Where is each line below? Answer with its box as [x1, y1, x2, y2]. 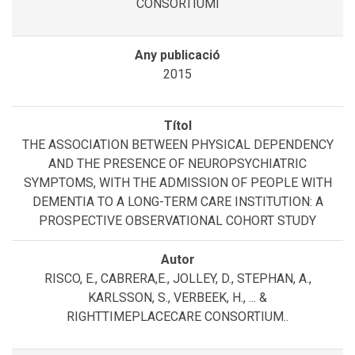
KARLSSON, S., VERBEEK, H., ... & [88, 289, 267, 305]
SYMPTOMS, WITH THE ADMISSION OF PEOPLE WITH [23, 174, 332, 190]
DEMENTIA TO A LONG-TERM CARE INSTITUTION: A [32, 193, 323, 209]
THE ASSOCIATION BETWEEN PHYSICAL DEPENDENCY [21, 136, 334, 152]
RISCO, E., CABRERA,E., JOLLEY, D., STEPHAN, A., [44, 270, 311, 286]
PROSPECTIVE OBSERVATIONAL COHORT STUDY [39, 212, 316, 228]
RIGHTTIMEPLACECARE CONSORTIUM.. [67, 308, 288, 324]
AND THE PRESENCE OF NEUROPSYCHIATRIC [48, 155, 307, 171]
